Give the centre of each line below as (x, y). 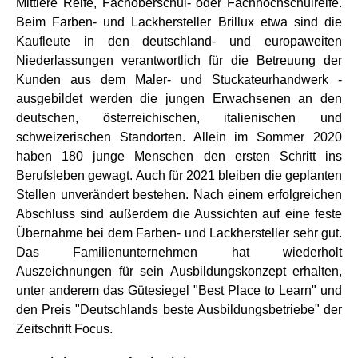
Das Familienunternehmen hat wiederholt (179, 252)
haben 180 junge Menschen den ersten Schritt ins (179, 156)
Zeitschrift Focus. (64, 329)
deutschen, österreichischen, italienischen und (179, 118)
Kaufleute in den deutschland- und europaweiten (179, 41)
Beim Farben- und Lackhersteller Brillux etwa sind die (179, 22)
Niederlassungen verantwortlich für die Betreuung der (179, 60)
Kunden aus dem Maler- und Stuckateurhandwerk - (179, 80)
